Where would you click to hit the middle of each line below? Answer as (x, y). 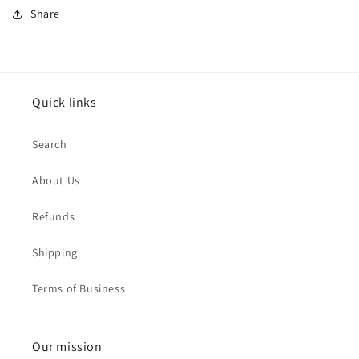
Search (50, 145)
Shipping (55, 253)
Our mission (67, 347)
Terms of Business (79, 289)
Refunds (54, 217)
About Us (56, 181)
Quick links (65, 103)
